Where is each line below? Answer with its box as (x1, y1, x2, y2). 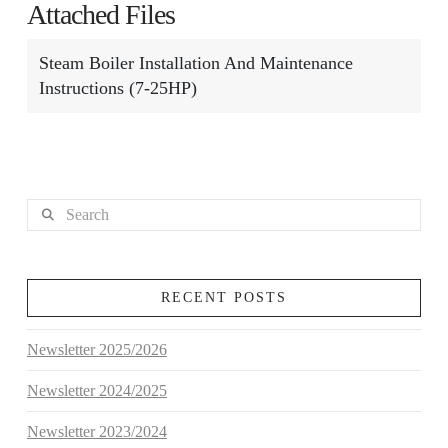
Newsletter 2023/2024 (26, 422, 167, 440)
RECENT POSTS (160, 289, 288, 305)
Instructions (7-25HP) (38, 77, 197, 98)
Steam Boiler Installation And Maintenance (38, 52, 353, 73)
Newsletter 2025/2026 (26, 340, 167, 358)
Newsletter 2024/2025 (26, 381, 167, 399)
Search (25, 202, 69, 220)
